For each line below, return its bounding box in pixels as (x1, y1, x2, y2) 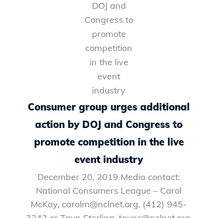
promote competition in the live (34, 135, 184, 148)
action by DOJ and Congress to (35, 118, 183, 130)
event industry (74, 153, 144, 165)
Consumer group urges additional (28, 100, 190, 113)
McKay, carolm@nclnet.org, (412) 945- (31, 198, 187, 210)
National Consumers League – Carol (36, 184, 182, 196)
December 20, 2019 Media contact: (37, 171, 181, 182)
